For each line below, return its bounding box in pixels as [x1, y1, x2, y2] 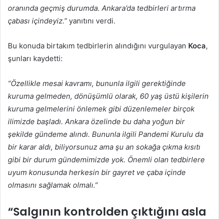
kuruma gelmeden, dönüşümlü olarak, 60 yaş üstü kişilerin [8, 91, 209, 101]
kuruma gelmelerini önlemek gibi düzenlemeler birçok [8, 104, 195, 114]
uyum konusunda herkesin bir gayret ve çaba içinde [8, 168, 186, 177]
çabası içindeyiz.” [8, 16, 67, 26]
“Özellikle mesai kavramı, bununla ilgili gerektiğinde [8, 79, 186, 88]
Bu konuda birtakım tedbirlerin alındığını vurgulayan [8, 41, 188, 51]
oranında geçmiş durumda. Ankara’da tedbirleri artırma [8, 3, 196, 13]
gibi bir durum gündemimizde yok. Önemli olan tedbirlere [8, 155, 205, 165]
